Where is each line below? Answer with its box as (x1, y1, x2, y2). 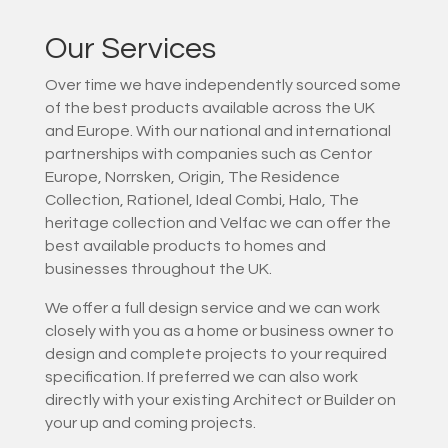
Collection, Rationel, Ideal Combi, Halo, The (44, 192, 359, 209)
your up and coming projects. (44, 415, 256, 432)
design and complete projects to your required (44, 346, 387, 363)
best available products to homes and (44, 238, 326, 255)
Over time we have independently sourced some (44, 77, 401, 94)
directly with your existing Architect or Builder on (44, 392, 396, 409)
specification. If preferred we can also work (44, 369, 358, 386)
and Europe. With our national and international (44, 123, 391, 140)
